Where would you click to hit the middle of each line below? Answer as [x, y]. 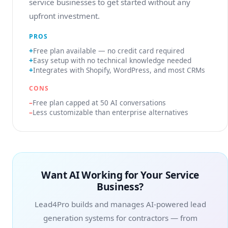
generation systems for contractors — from [120, 218]
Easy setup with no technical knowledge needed [112, 60]
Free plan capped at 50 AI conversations [99, 103]
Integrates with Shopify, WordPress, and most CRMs [119, 70]
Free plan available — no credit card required [109, 51]
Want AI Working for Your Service [120, 175]
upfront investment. [64, 16]
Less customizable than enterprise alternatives [110, 112]
